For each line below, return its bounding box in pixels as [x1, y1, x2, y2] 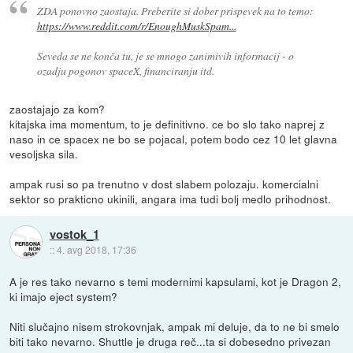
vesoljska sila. [9, 145, 79, 162]
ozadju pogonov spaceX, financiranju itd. [36, 62, 214, 78]
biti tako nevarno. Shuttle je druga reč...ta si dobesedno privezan [9, 333, 332, 349]
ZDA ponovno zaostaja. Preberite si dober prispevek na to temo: [36, 2, 314, 18]
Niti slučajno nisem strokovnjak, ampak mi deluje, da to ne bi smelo [9, 318, 340, 334]
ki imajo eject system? [9, 288, 118, 304]
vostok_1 [49, 225, 99, 243]
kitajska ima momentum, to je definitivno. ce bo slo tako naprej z [9, 115, 325, 132]
